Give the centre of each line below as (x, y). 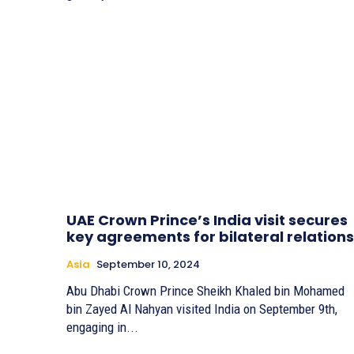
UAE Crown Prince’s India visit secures (207, 220)
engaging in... (102, 327)
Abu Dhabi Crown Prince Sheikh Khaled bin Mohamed (205, 290)
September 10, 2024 (148, 264)
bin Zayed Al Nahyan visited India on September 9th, (202, 309)
